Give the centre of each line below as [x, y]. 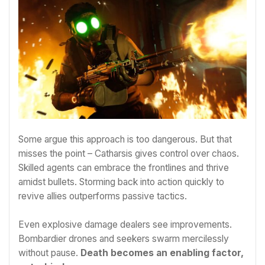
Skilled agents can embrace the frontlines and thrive [124, 168]
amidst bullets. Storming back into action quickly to [121, 182]
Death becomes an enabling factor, [161, 253]
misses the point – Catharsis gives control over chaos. [129, 154]
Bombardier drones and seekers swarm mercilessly [124, 238]
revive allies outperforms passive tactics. [103, 196]
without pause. [48, 253]
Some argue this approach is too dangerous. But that [125, 140]
